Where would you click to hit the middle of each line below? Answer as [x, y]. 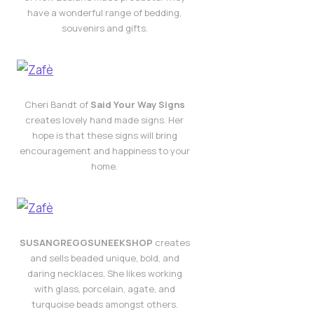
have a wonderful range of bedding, [104, 13]
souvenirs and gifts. [104, 28]
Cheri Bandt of [57, 104]
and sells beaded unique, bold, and [104, 258]
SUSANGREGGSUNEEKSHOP [86, 242]
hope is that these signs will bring [104, 135]
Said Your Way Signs [137, 104]
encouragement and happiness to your [104, 150]
